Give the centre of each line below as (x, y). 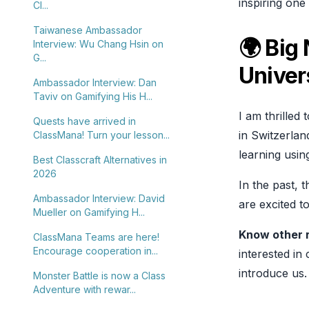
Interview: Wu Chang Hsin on (98, 44)
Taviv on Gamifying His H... (93, 96)
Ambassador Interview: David (99, 198)
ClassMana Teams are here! (96, 237)
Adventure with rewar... (84, 289)
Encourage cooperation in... (96, 251)
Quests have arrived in (84, 121)
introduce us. (273, 273)
